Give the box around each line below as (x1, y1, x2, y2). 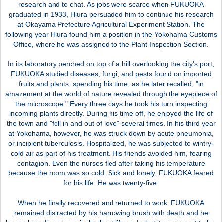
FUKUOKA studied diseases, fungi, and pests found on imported (10, 69, 212, 78)
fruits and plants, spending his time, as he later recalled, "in (18, 79, 204, 88)
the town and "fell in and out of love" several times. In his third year (6, 119, 216, 127)
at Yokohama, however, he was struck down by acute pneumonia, (8, 129, 214, 137)
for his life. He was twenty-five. (63, 178, 159, 187)
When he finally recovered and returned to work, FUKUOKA (18, 198, 204, 207)
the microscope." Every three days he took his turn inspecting (15, 99, 207, 108)
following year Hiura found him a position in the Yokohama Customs (5, 30, 217, 38)
